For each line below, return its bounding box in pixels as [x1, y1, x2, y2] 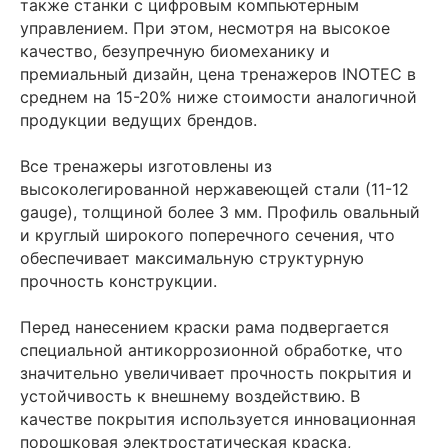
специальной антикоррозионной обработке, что [20, 339, 403, 360]
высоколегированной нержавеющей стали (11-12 [20, 178, 409, 199]
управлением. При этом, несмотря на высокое [20, 17, 390, 38]
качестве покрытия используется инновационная [20, 408, 416, 429]
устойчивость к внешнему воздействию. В [20, 385, 360, 406]
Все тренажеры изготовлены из [20, 155, 272, 176]
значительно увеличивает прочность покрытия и [20, 362, 412, 383]
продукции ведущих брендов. [20, 109, 257, 130]
